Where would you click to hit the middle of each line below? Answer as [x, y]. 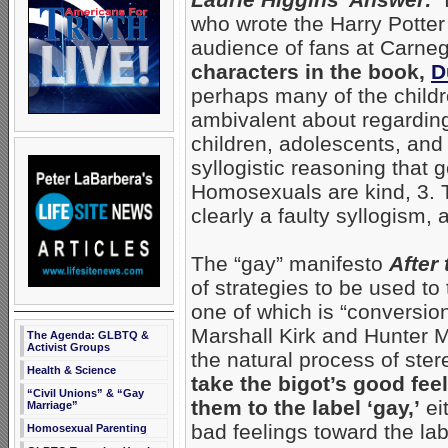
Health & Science [71, 370]
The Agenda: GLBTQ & [88, 335]
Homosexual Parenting [87, 428]
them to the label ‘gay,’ [305, 408]
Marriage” [52, 405]
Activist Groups [68, 347]
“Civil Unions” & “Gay [85, 393]
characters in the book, [308, 72]
